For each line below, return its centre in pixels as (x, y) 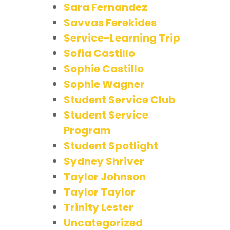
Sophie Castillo (104, 69)
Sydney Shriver (104, 161)
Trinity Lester (99, 207)
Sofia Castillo (99, 53)
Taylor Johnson (105, 176)
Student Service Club (120, 99)
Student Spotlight (111, 146)
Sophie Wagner (104, 84)
